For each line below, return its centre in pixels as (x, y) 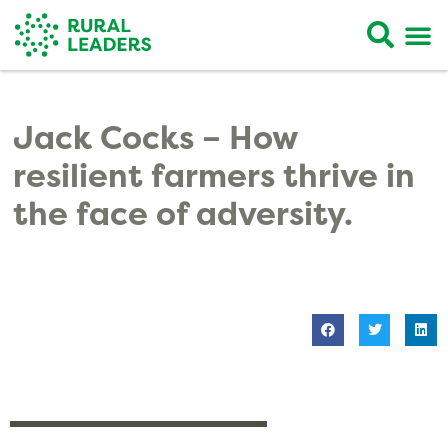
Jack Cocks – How (156, 138)
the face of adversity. (183, 214)
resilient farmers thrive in (214, 176)
